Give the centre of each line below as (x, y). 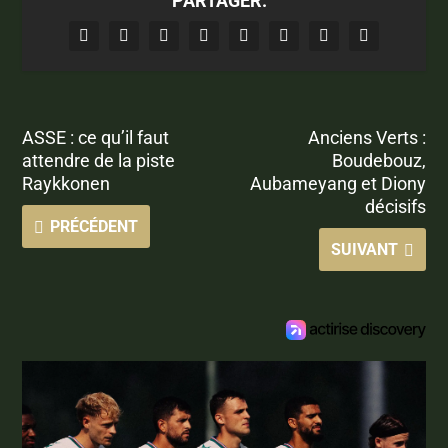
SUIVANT (364, 249)
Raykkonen (66, 183)
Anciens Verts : (366, 137)
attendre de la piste (99, 160)
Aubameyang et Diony (337, 183)
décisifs (395, 206)
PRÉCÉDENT (94, 226)
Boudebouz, (378, 160)
